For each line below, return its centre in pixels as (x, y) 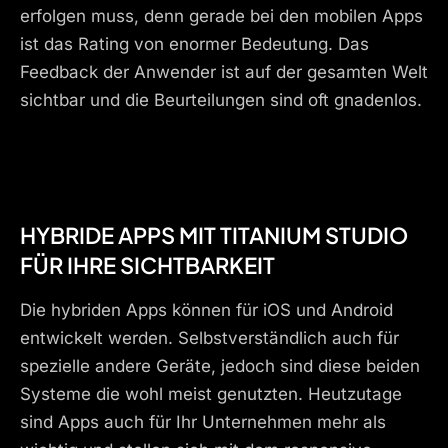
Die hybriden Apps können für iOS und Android (206, 310)
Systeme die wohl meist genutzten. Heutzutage (211, 394)
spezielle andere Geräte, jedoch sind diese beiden (220, 366)
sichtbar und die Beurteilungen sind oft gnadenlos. (221, 99)
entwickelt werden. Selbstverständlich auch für (209, 338)
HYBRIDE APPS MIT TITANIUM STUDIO (214, 235)
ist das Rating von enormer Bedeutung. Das (194, 43)
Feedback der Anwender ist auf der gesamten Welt (224, 71)
